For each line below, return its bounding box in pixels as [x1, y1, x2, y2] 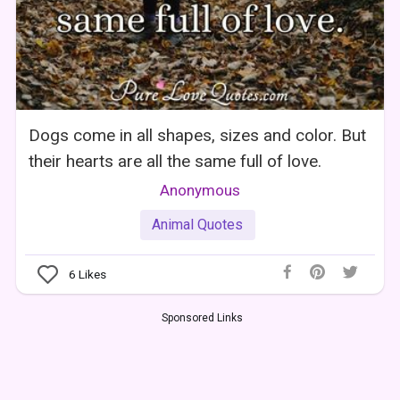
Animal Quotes [152, 216, 244, 234]
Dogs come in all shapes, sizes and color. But [29, 125, 367, 146]
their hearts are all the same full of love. [29, 151, 322, 172]
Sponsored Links [161, 311, 243, 324]
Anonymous [159, 181, 240, 200]
